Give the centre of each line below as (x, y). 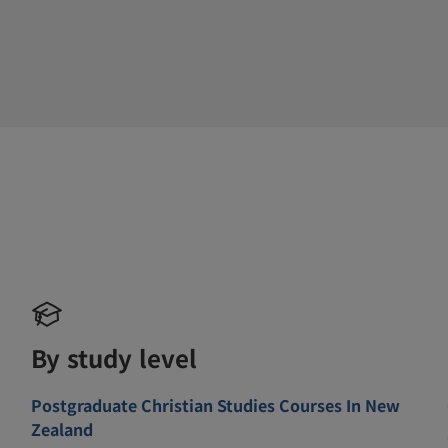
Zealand (62, 428)
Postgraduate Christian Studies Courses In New (216, 404)
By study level (114, 357)
